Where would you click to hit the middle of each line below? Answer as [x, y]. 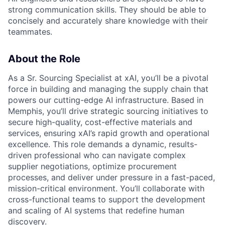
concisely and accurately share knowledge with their [108, 20]
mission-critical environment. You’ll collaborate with [106, 188]
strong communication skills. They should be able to [107, 9]
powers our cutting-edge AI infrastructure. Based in [106, 100]
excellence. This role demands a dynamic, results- [103, 144]
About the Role [44, 59]
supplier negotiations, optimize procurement [92, 166]
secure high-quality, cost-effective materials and [100, 122]
